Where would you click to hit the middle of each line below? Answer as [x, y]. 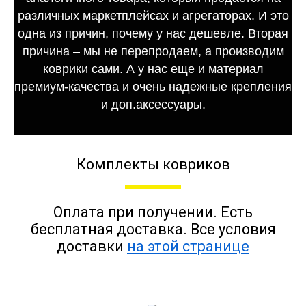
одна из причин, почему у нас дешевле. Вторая [153, 33]
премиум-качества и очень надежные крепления [153, 86]
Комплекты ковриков [153, 165]
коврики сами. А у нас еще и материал [153, 69]
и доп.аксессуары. [153, 104]
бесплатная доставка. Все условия [153, 229]
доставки [92, 246]
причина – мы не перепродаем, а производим [153, 51]
